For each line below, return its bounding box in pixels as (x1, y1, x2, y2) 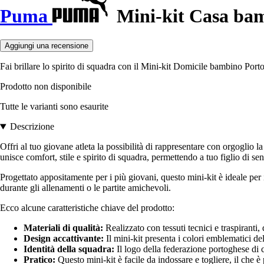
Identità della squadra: (24, 244, 114, 255)
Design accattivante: (24, 233, 104, 244)
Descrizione (9, 121, 54, 132)
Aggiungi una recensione (5, 41, 88, 51)
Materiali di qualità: (24, 223, 103, 233)
